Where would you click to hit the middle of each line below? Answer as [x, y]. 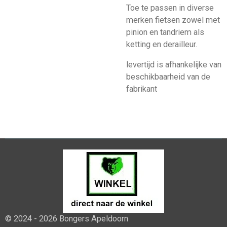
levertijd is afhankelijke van [174, 64]
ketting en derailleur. [162, 44]
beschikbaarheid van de [168, 77]
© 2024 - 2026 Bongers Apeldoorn [67, 219]
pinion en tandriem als [165, 32]
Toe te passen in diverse [170, 8]
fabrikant [142, 89]
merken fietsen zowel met [173, 20]
